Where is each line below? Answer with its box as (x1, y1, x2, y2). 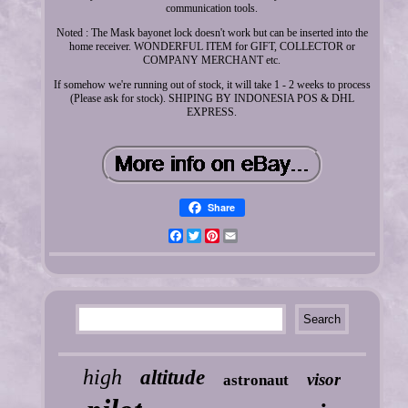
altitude (140, 365, 206, 389)
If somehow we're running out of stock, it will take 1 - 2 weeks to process (53, 77, 371, 91)
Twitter (200, 229, 231, 242)
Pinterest (219, 229, 257, 242)
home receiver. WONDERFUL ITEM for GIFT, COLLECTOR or (68, 39, 355, 53)
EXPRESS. (187, 105, 238, 118)
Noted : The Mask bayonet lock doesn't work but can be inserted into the (56, 25, 368, 39)
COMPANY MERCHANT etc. (143, 53, 281, 66)
